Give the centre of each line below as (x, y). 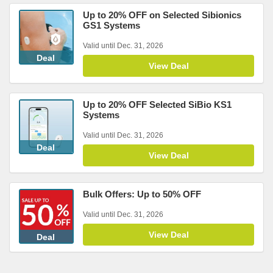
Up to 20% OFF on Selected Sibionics (162, 15)
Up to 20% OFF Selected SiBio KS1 (157, 105)
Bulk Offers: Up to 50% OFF (142, 194)
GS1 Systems (112, 25)
